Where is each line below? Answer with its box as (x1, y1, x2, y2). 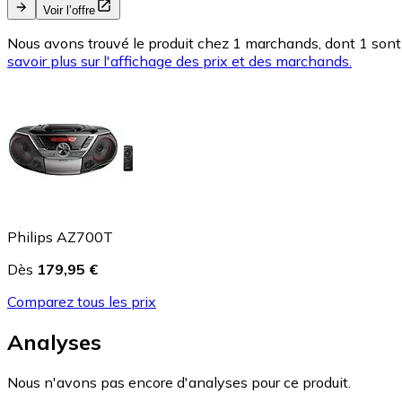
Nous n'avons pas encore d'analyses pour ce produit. (7, 372, 351, 391)
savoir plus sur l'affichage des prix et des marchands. (7, 51, 352, 70)
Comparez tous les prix (7, 292, 156, 310)
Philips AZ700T (7, 227, 113, 246)
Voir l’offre (43, 3, 95, 17)
